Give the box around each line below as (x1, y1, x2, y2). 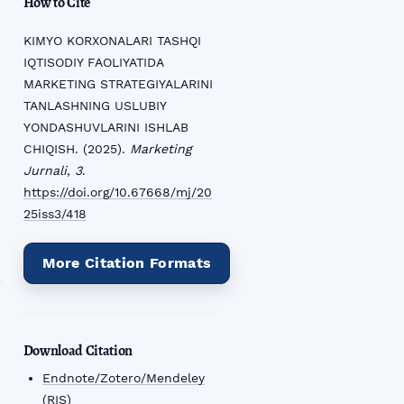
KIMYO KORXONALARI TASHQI (23, 33, 201, 49)
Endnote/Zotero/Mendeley (41, 371, 205, 386)
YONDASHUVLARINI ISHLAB (23, 120, 188, 135)
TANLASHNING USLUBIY (23, 98, 166, 114)
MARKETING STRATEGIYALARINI (23, 77, 213, 92)
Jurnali (23, 163, 67, 179)
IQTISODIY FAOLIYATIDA (23, 55, 163, 70)
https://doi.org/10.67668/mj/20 (23, 185, 212, 200)
